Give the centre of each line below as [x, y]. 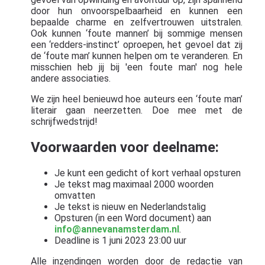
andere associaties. [70, 78]
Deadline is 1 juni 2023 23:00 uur [120, 240]
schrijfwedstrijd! [64, 121]
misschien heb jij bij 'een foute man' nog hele [136, 67]
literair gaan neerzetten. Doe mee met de [136, 110]
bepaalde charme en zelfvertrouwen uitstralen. [136, 22]
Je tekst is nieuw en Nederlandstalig [130, 206]
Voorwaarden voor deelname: [125, 147]
